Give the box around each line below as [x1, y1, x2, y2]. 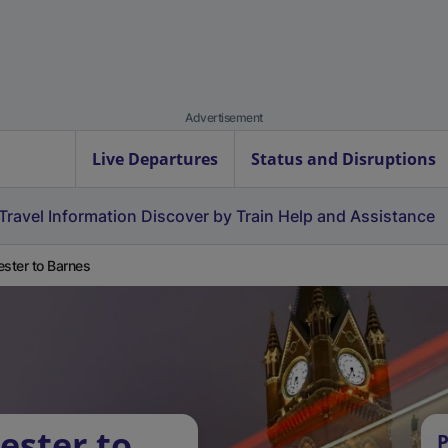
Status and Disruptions [251, 148, 436, 170]
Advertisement [185, 110, 263, 125]
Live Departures [92, 148, 218, 170]
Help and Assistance [278, 206, 435, 226]
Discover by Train [141, 206, 274, 226]
